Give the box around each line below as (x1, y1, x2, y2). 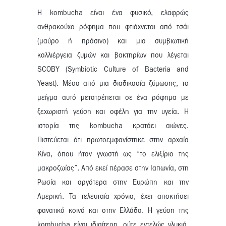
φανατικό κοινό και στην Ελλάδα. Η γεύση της (37, 207, 189, 215)
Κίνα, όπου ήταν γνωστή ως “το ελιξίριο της (37, 151, 189, 158)
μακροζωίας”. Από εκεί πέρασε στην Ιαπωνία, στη (37, 165, 189, 173)
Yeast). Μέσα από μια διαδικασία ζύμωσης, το (37, 80, 189, 88)
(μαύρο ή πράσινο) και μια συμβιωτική (37, 38, 189, 45)
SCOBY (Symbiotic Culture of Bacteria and (37, 66, 189, 74)
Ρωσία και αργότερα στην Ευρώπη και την (37, 179, 189, 187)
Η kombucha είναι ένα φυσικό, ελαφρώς (37, 10, 189, 17)
